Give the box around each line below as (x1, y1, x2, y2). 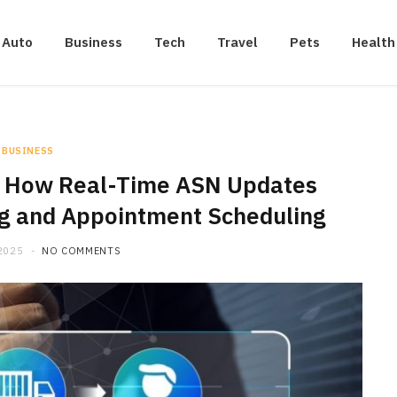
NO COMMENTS (41, 245, 121, 257)
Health (352, 34, 395, 51)
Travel (217, 34, 258, 51)
